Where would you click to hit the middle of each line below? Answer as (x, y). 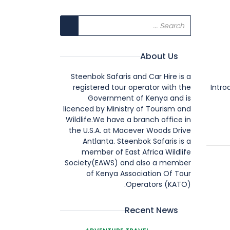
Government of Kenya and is (139, 98)
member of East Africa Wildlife (136, 152)
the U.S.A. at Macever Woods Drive (130, 130)
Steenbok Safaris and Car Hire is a (131, 76)
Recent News (151, 210)
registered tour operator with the (132, 87)
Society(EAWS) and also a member (128, 163)
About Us (159, 56)
